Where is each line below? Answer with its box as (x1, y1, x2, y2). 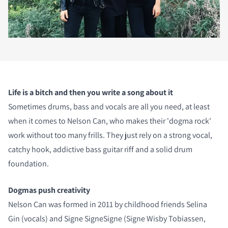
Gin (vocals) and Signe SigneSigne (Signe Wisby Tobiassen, (8, 213, 206, 224)
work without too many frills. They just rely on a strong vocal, (8, 129, 212, 140)
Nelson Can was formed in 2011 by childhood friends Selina (8, 198, 207, 210)
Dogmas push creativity (8, 184, 90, 195)
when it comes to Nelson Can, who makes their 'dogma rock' (8, 115, 211, 126)
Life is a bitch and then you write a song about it (8, 87, 173, 98)
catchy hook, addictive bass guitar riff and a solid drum (8, 144, 192, 155)
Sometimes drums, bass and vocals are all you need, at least (8, 101, 210, 112)
